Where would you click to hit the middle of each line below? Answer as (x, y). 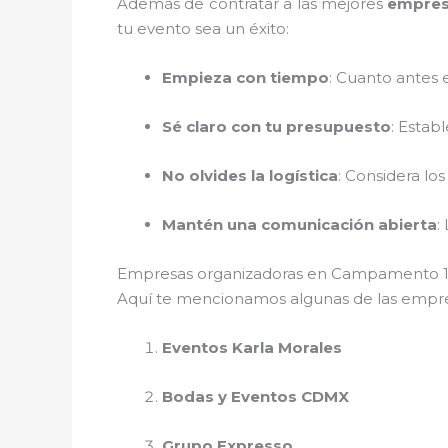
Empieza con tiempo (245, 77)
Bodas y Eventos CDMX (255, 396)
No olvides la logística (250, 175)
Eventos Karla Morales (252, 347)
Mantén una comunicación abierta (299, 224)
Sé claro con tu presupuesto (276, 126)
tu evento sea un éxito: (203, 28)
